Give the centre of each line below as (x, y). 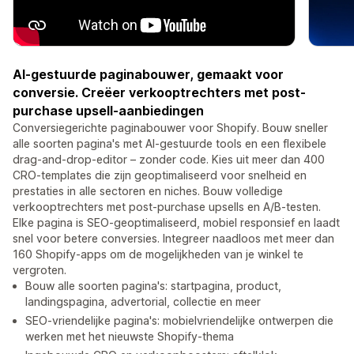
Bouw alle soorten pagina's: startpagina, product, (153, 286)
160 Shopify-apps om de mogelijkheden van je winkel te (158, 254)
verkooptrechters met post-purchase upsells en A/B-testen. (167, 207)
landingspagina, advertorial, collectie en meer (143, 302)
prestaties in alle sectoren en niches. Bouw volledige (148, 191)
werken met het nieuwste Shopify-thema (130, 337)
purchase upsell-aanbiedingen (108, 111)
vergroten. (40, 270)
